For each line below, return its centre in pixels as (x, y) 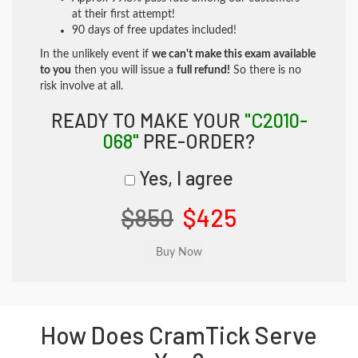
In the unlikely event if (96, 54)
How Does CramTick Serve (179, 335)
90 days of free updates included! (154, 30)
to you (56, 70)
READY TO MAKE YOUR (147, 120)
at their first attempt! (123, 14)
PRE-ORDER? (197, 141)
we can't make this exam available (234, 54)
